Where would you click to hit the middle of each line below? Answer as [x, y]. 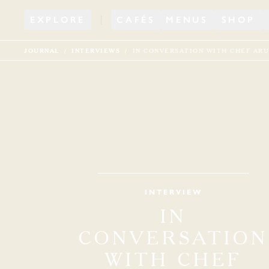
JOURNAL [42, 50]
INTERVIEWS [96, 50]
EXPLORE [58, 20]
